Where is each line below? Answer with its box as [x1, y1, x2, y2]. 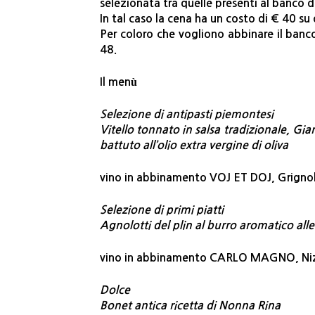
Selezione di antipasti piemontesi [100, 109, 274, 120]
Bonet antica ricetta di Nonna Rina [100, 300, 281, 311]
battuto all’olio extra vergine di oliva [100, 140, 288, 151]
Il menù [100, 77, 137, 88]
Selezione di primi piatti [100, 205, 224, 216]
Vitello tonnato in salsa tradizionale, [100, 124, 292, 136]
